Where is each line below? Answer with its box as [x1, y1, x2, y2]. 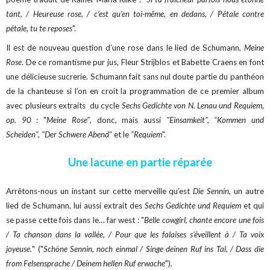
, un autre [229, 186, 264, 196]
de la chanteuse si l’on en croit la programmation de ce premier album [6, 86, 264, 96]
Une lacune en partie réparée [67, 155, 212, 169]
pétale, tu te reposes [6, 24, 73, 34]
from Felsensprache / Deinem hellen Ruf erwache [6, 259, 166, 269]
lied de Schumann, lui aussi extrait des [6, 201, 145, 211]
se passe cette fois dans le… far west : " [6, 215, 145, 225]
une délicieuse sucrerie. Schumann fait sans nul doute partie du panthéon [6, 72, 264, 82]
